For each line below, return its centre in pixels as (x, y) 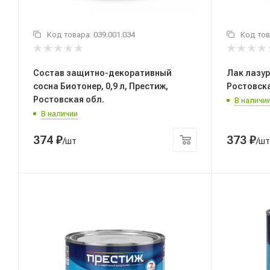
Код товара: (70, 35)
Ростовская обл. (69, 99)
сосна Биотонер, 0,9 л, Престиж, (101, 86)
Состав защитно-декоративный (102, 73)
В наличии (59, 113)
